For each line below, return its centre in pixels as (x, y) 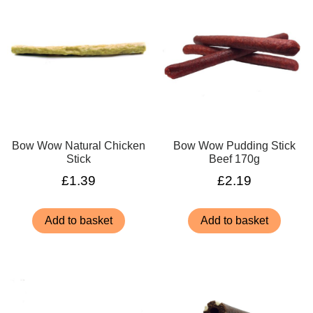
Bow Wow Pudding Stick (234, 145)
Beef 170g (234, 159)
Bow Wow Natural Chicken (79, 145)
